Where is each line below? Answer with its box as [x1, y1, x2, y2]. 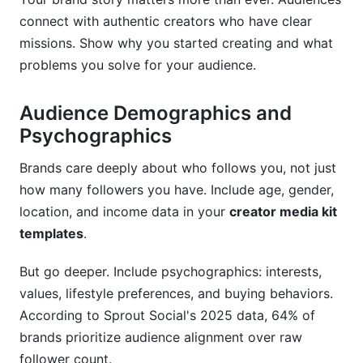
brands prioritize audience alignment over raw [19, 329, 302, 345]
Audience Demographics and [19, 101, 292, 125]
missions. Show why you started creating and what [19, 35, 333, 51]
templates [19, 225, 83, 241]
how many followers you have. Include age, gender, [19, 181, 334, 198]
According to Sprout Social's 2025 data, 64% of [19, 307, 315, 323]
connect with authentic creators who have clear [19, 13, 312, 29]
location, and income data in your [19, 203, 229, 220]
